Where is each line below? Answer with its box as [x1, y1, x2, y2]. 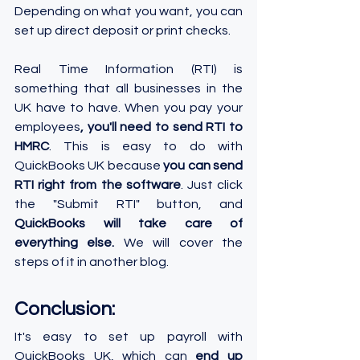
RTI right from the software [14, 178, 181, 192]
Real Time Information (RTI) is [14, 63, 243, 76]
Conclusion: [14, 299, 115, 320]
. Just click [180, 178, 243, 192]
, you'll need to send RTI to [80, 121, 243, 134]
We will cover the [114, 236, 243, 250]
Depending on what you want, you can [14, 5, 243, 18]
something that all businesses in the [14, 82, 243, 96]
